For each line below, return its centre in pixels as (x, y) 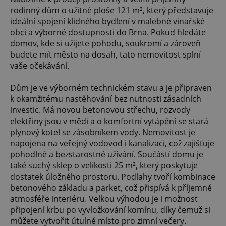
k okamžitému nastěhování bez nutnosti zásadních (106, 99)
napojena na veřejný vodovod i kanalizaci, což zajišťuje (112, 144)
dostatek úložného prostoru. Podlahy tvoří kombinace (113, 177)
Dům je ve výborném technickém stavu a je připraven (111, 88)
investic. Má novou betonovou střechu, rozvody (100, 110)
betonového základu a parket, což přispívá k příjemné (111, 188)
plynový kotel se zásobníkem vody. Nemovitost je (103, 132)
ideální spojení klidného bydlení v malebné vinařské (107, 21)
